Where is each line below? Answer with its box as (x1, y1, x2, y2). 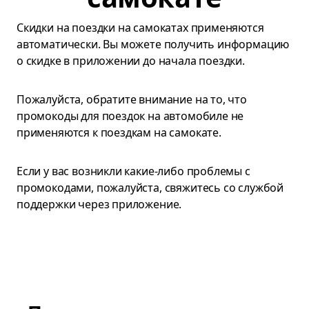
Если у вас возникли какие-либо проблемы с (17, 163, 250, 179)
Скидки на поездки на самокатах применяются (17, 20, 264, 35)
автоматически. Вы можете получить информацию (17, 37, 290, 52)
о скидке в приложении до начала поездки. (17, 53, 245, 68)
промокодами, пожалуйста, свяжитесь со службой (17, 180, 284, 195)
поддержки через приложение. (17, 197, 182, 212)
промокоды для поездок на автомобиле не (17, 108, 244, 123)
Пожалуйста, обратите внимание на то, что (17, 92, 247, 107)
